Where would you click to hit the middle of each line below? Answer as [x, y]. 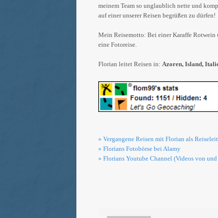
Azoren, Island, [183, 64]
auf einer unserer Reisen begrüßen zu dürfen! [157, 15]
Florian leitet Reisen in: [130, 64]
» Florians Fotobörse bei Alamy [139, 148]
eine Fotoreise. [118, 45]
